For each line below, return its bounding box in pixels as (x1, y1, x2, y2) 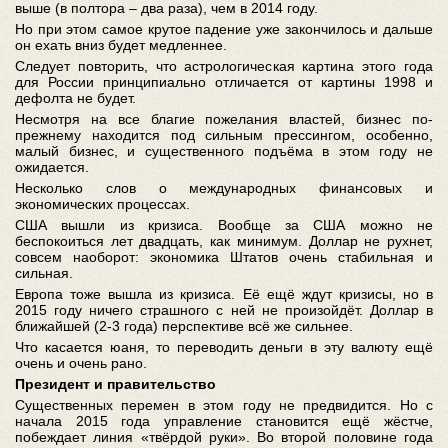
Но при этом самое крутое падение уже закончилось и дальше (15, 21, 433, 37)
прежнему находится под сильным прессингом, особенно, (15, 127, 433, 143)
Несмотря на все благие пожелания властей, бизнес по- (15, 111, 433, 127)
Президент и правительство (15, 376, 216, 392)
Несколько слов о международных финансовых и (15, 180, 433, 196)
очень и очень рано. (15, 355, 147, 371)
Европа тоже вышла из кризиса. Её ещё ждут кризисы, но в (15, 286, 433, 302)
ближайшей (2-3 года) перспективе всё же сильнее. (15, 318, 353, 334)
